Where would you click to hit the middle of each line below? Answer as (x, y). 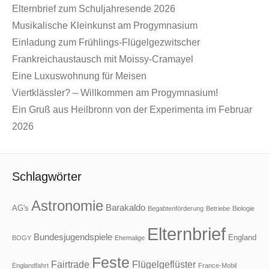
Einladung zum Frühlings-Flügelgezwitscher (106, 42)
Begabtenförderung (176, 208)
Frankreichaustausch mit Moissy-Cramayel (103, 59)
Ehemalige (130, 237)
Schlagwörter (47, 176)
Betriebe (218, 208)
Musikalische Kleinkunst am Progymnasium (105, 25)
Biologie (243, 208)
